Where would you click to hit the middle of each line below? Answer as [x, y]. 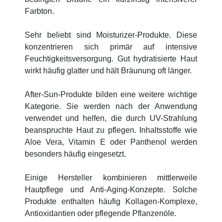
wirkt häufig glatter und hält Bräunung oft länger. [109, 70]
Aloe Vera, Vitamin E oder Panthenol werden [111, 142]
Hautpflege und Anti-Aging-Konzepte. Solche [111, 189]
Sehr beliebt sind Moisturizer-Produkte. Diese [111, 35]
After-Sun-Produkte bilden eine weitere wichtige [111, 94]
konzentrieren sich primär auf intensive [111, 47]
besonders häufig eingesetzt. [76, 154]
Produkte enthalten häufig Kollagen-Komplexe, [111, 201]
